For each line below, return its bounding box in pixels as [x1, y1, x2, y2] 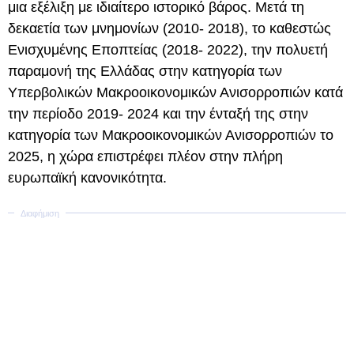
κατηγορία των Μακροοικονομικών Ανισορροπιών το [8, 127, 333, 143]
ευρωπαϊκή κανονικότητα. [8, 170, 167, 186]
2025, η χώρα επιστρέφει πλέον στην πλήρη [8, 149, 283, 164]
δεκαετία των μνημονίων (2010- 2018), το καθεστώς [8, 21, 331, 36]
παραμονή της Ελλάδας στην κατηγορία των [8, 63, 282, 79]
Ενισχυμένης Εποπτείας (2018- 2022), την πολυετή [8, 42, 328, 58]
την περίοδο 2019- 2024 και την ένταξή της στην [8, 106, 308, 122]
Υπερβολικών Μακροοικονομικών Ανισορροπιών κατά [8, 85, 343, 100]
